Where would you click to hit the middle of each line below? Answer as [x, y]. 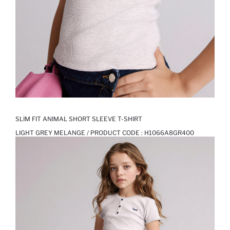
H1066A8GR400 [169, 133]
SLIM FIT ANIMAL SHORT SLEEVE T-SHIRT [79, 119]
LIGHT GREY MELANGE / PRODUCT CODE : [80, 133]
